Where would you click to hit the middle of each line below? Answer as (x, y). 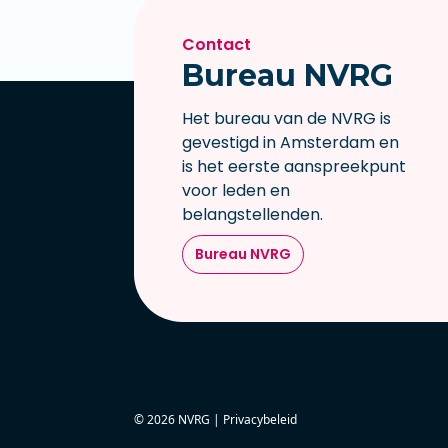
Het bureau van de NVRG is (286, 119)
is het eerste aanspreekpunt (294, 167)
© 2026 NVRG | (178, 419)
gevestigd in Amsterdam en (290, 143)
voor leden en (236, 191)
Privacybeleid (260, 419)
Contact (216, 45)
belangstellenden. (252, 215)
